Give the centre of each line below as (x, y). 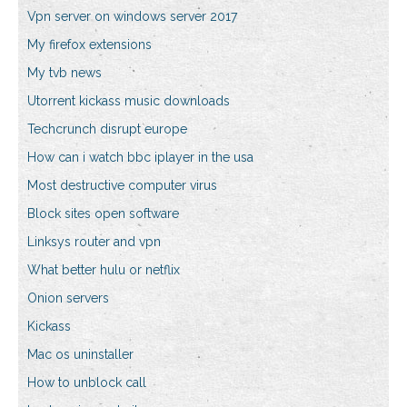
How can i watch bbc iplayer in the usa (140, 158)
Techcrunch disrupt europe (107, 129)
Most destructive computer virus (122, 186)
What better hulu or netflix (104, 270)
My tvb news (65, 73)
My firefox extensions (89, 45)
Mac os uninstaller (80, 355)
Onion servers (68, 298)
